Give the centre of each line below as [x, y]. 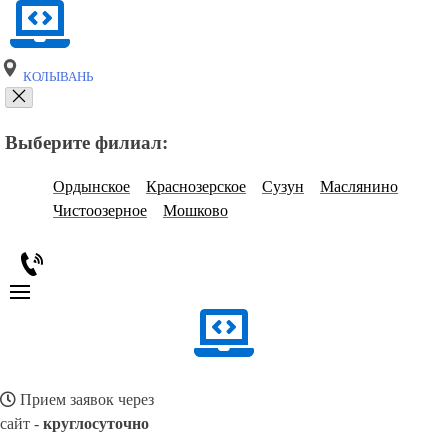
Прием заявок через [85, 400]
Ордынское [91, 187]
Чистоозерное [100, 211]
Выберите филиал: [86, 142]
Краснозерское [196, 187]
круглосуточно [96, 424]
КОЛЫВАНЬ [56, 77]
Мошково [195, 211]
